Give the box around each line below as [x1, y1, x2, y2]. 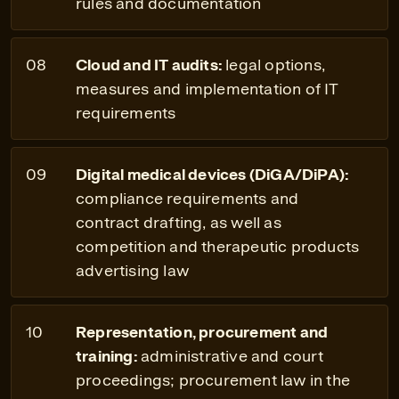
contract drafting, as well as [76, 213, 281, 232]
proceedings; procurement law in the [76, 370, 351, 389]
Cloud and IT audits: [76, 55, 226, 74]
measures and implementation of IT [76, 79, 339, 98]
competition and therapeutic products [76, 237, 360, 256]
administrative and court [141, 346, 323, 365]
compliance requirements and [76, 189, 299, 208]
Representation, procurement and [76, 322, 329, 341]
